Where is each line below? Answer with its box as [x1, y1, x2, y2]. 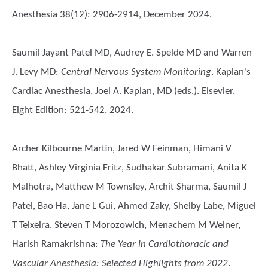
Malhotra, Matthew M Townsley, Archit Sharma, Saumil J [12, 182, 246, 192]
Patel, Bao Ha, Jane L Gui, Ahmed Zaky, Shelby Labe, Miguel [12, 201, 256, 211]
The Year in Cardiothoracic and [100, 239, 229, 249]
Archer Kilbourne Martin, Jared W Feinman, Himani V [12, 144, 232, 154]
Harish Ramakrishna [12, 239, 95, 249]
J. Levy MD [12, 67, 56, 77]
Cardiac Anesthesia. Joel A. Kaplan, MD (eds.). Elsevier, [12, 86, 235, 96]
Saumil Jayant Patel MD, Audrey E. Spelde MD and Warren [12, 48, 252, 58]
